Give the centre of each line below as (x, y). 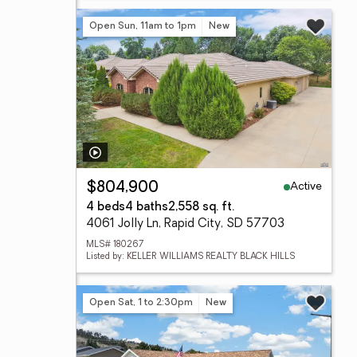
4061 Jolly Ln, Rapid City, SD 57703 (185, 224)
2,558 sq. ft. (201, 208)
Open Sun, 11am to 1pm (143, 26)
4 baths (147, 208)
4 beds (106, 208)
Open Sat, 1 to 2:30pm (141, 302)
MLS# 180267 (115, 245)
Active (306, 186)
